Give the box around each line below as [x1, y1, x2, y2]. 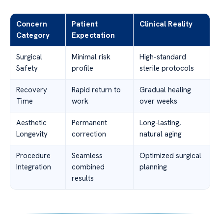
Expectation [72, 30, 115, 40]
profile [72, 63, 93, 73]
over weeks [139, 96, 177, 106]
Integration [16, 162, 51, 172]
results [72, 173, 94, 183]
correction [72, 129, 106, 139]
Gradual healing [139, 84, 191, 95]
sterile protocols [139, 63, 194, 73]
